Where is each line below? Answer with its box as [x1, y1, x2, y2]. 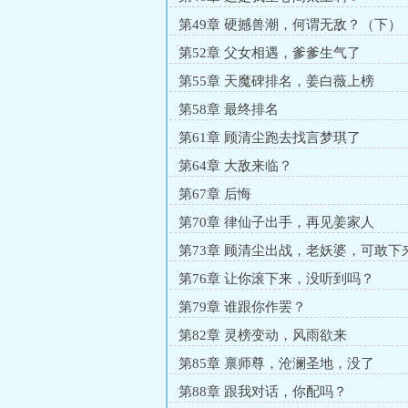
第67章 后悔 [178, 187, 251, 201]
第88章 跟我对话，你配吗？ [178, 384, 347, 399]
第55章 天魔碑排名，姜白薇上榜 [178, 74, 374, 88]
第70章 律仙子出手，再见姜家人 [178, 215, 374, 229]
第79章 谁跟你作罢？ [178, 300, 306, 314]
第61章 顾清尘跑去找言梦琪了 [178, 130, 361, 145]
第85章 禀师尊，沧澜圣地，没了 [178, 356, 374, 371]
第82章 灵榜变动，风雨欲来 [178, 328, 347, 342]
